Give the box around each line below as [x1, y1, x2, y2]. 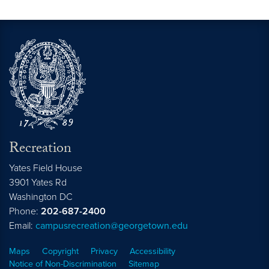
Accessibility [130, 246, 175, 256]
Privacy [91, 246, 118, 256]
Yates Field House [9, 162, 82, 174]
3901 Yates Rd [9, 176, 67, 189]
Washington [9, 190, 57, 203]
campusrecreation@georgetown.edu [35, 219, 188, 232]
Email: [9, 219, 35, 232]
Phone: [9, 205, 41, 217]
